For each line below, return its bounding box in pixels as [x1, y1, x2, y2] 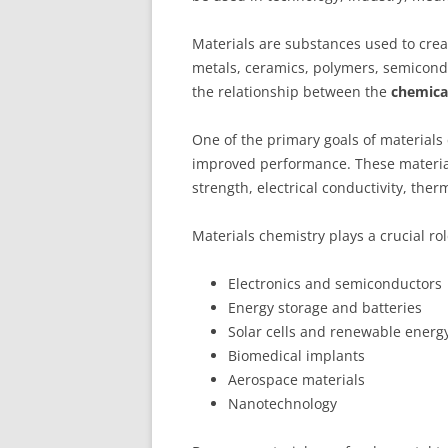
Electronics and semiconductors [228, 273, 442, 293]
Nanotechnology [228, 393, 337, 413]
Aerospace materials [228, 369, 365, 389]
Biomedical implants [228, 345, 365, 365]
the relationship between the [192, 81, 391, 101]
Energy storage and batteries [228, 297, 422, 317]
